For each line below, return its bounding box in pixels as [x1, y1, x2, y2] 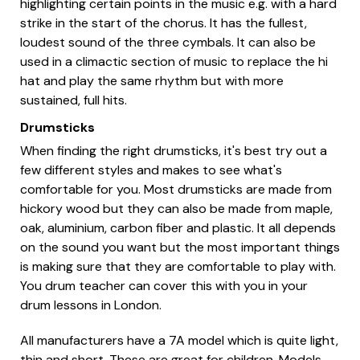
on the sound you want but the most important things [20, 239, 340, 256]
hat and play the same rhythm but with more [20, 72, 284, 90]
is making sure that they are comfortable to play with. [20, 258, 336, 276]
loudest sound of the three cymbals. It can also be [20, 34, 316, 51]
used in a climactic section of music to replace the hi [20, 53, 328, 71]
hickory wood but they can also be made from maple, [20, 200, 333, 218]
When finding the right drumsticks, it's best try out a [20, 142, 327, 160]
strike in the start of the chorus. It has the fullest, [20, 14, 307, 32]
